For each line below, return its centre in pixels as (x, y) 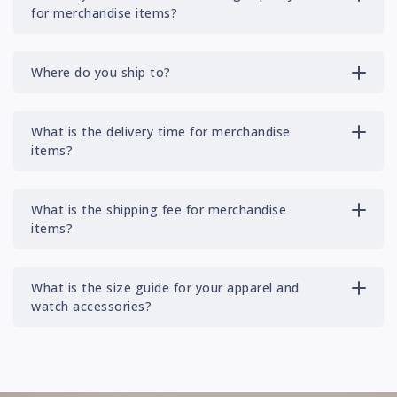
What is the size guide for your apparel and (165, 288)
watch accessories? (91, 307)
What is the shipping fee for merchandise (159, 210)
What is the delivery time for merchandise (161, 132)
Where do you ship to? (101, 73)
